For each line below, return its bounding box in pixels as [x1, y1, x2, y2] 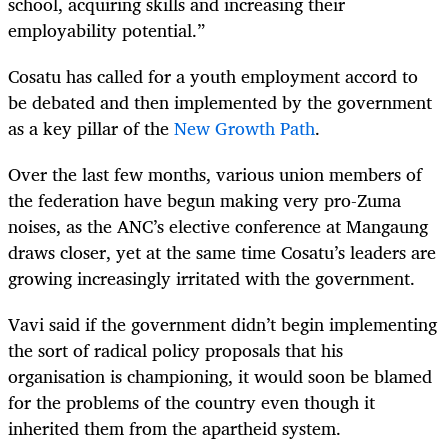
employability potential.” [8, 14, 205, 45]
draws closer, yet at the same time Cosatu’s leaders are [8, 236, 436, 267]
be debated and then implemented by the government [8, 86, 432, 117]
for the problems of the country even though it [8, 387, 375, 418]
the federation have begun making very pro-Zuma [8, 184, 401, 215]
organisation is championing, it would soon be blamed [8, 361, 432, 392]
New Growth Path [174, 112, 315, 143]
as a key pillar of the [8, 112, 174, 143]
